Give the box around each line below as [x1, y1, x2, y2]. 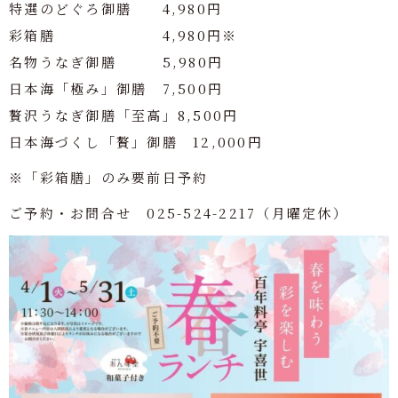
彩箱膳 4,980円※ [9, 26, 238, 44]
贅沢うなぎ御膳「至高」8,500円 [9, 106, 239, 124]
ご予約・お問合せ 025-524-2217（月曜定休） [9, 203, 348, 222]
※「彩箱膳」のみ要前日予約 [9, 168, 209, 187]
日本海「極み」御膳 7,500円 [9, 79, 223, 98]
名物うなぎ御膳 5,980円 [9, 52, 223, 71]
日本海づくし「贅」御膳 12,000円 [9, 132, 263, 151]
